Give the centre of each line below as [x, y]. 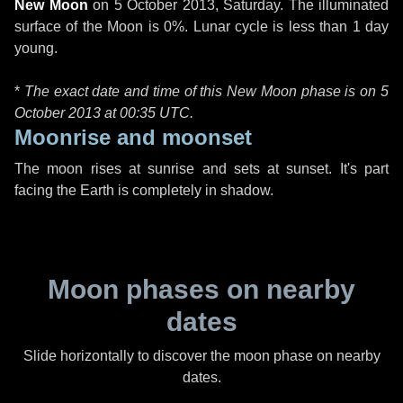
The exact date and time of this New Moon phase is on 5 [206, 91]
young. [36, 48]
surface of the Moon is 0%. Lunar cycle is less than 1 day [201, 27]
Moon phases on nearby [201, 289]
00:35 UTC [155, 113]
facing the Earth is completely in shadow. [144, 190]
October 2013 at [67, 113]
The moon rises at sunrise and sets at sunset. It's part [201, 169]
